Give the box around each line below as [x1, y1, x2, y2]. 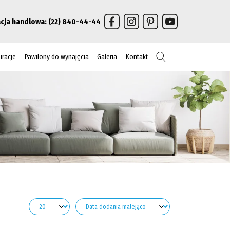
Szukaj [165, 51, 184, 61]
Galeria [97, 52, 118, 61]
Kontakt [125, 52, 148, 61]
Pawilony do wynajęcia [24, 52, 89, 61]
